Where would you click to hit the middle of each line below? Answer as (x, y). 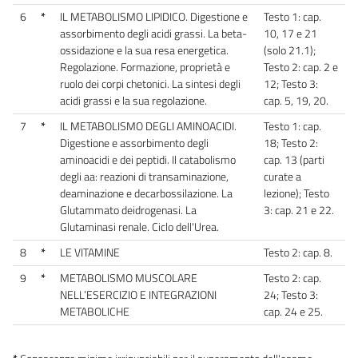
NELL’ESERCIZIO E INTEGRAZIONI (138, 294)
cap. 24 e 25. (296, 311)
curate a (282, 176)
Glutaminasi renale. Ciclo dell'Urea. (139, 227)
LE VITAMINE (90, 252)
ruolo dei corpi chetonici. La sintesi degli (150, 84)
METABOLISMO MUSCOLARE (129, 278)
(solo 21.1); (290, 50)
